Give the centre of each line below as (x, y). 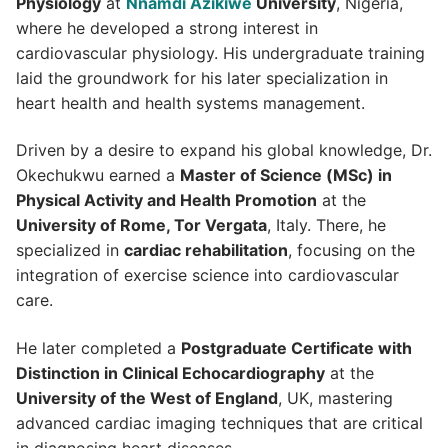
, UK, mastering (335, 398)
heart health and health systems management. (190, 102)
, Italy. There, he (326, 225)
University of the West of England (147, 398)
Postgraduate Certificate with (296, 348)
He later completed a (98, 348)
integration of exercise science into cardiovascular (207, 275)
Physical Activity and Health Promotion (166, 200)
